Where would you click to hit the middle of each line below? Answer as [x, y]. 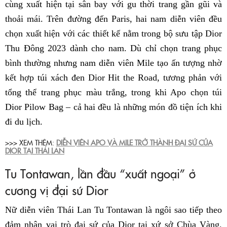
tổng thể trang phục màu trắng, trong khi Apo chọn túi [113, 92]
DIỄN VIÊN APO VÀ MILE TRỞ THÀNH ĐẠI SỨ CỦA [135, 142]
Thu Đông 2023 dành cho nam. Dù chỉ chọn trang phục [113, 48]
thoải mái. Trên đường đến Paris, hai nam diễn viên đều [113, 18]
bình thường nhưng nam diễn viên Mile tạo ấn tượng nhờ [113, 63]
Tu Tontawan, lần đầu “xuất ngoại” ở [100, 173]
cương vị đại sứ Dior [56, 190]
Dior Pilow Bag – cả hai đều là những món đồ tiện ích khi [113, 107]
